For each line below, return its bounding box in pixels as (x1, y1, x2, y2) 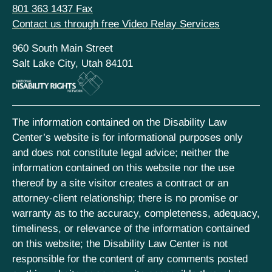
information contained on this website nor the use (12, 162, 234, 174)
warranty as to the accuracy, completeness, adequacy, (12, 208, 260, 220)
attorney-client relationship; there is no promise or (12, 192, 238, 205)
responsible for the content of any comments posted (12, 253, 248, 265)
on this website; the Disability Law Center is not (12, 238, 228, 250)
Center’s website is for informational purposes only (12, 132, 243, 144)
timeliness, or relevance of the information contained (12, 223, 250, 235)
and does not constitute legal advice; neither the (12, 147, 229, 159)
